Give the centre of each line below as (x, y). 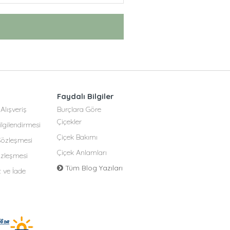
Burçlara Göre (79, 109)
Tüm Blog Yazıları (93, 168)
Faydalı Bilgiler (85, 96)
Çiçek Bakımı (77, 137)
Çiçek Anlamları (82, 152)
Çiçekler (69, 122)
